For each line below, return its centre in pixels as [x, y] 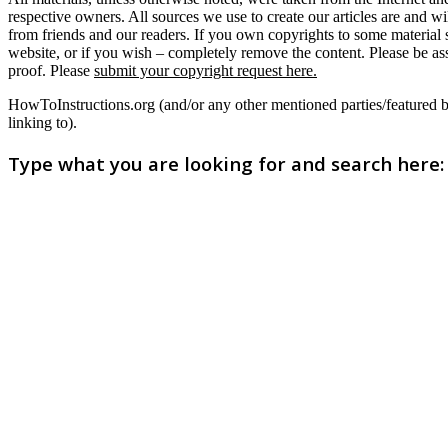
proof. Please [51, 70]
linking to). [42, 122]
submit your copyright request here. [205, 70]
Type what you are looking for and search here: [226, 163]
